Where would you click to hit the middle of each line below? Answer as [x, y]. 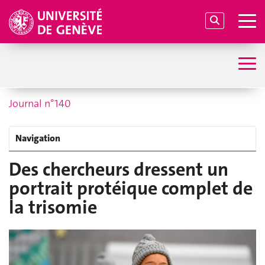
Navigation [38, 138]
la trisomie [53, 207]
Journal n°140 [40, 104]
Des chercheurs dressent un [119, 169]
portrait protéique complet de [131, 188]
